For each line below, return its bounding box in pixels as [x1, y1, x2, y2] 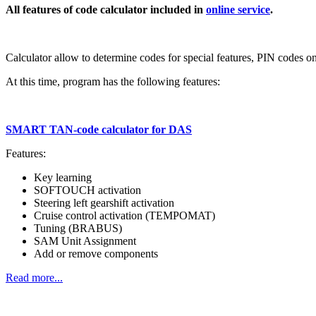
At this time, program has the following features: [6, 75, 220, 87]
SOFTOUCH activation [34, 183, 141, 196]
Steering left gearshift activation [34, 196, 174, 209]
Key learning [34, 171, 92, 183]
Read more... [6, 271, 63, 284]
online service [206, 3, 270, 16]
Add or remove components [34, 247, 161, 260]
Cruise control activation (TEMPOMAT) [34, 209, 215, 221]
